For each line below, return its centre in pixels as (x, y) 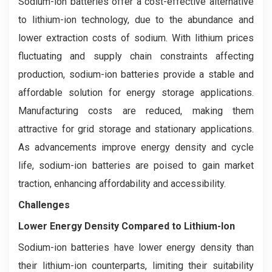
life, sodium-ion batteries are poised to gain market (136, 165)
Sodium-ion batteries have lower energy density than (136, 247)
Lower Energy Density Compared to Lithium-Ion (127, 226)
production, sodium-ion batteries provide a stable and (136, 74)
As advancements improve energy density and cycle (136, 147)
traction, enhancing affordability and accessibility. (122, 183)
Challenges (44, 205)
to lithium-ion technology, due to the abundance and (136, 19)
